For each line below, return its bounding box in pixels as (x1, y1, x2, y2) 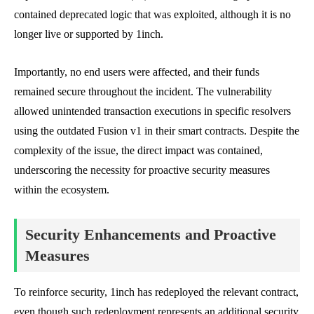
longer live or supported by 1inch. (14, 27, 163, 40)
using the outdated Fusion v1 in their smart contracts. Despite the (14, 124, 299, 137)
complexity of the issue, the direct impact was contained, (14, 144, 263, 156)
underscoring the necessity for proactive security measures (14, 163, 270, 176)
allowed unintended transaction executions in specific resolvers (14, 104, 291, 117)
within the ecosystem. (14, 183, 109, 196)
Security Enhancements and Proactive (25, 225, 276, 243)
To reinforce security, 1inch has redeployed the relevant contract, (14, 285, 299, 298)
